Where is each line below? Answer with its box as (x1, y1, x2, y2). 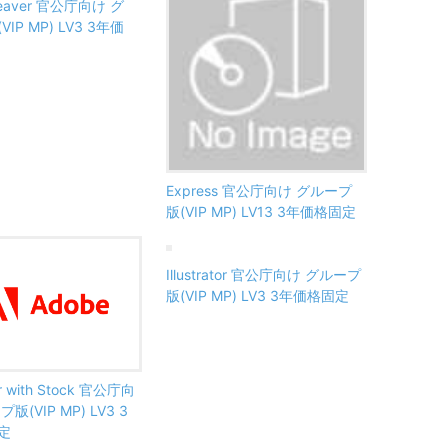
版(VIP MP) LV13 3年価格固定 (166, 202, 356, 220)
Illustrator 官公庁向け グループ (166, 265, 361, 283)
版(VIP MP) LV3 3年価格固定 (166, 286, 349, 304)
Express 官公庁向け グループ (166, 181, 352, 199)
